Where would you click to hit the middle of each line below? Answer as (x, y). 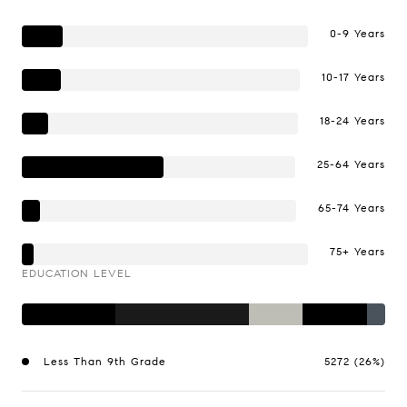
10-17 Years (353, 77)
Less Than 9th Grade (105, 361)
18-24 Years (352, 120)
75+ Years (357, 251)
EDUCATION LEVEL (77, 273)
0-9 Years (357, 33)
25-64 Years (351, 164)
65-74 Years (352, 208)
